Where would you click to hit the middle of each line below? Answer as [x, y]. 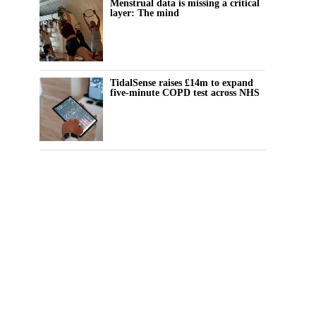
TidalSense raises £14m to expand [182, 83]
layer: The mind [145, 13]
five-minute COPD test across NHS [185, 93]
